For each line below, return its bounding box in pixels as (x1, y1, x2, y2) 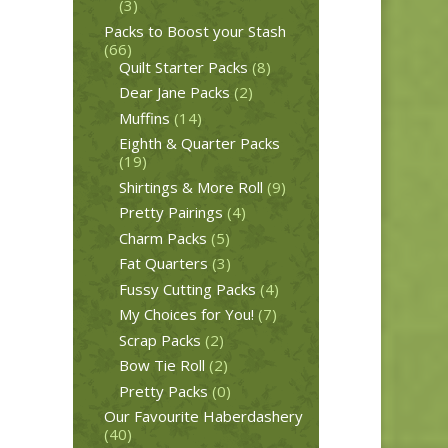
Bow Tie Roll (118, 355, 205, 376)
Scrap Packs (118, 329, 201, 350)
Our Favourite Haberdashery (103, 406, 303, 427)
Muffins (118, 107, 170, 128)
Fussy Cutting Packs (118, 278, 256, 299)
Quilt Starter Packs (118, 56, 248, 77)
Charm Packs (118, 227, 207, 248)
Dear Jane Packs (118, 82, 230, 103)
